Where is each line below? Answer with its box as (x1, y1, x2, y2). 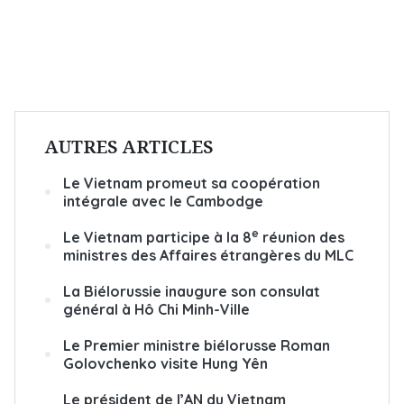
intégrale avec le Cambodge (63, 191, 263, 210)
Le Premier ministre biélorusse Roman (63, 335, 330, 354)
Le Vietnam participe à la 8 (63, 227, 252, 246)
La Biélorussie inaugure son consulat (63, 281, 320, 300)
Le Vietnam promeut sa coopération (63, 173, 320, 192)
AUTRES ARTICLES (45, 133, 214, 159)
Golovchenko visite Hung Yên (63, 353, 268, 372)
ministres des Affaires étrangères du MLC (63, 245, 353, 264)
